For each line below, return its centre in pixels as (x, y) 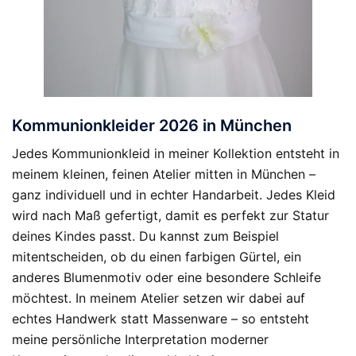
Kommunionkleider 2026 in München (152, 126)
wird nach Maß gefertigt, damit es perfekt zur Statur (170, 215)
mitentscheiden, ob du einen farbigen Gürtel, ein (157, 257)
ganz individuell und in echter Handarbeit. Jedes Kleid (174, 195)
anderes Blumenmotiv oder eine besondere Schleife (166, 277)
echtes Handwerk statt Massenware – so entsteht (161, 319)
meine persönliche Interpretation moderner (140, 339)
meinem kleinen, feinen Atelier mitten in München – (164, 174)
